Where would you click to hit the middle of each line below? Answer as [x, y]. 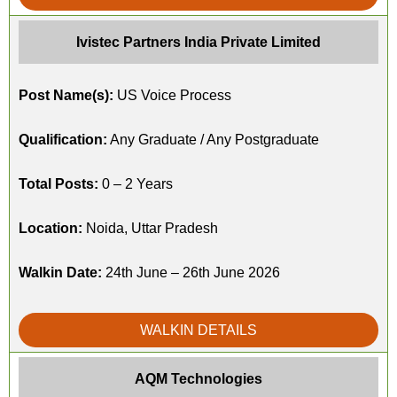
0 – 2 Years [136, 184]
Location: [51, 228]
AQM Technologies [198, 379]
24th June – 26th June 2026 [191, 272]
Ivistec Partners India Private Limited [198, 42]
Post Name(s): [66, 95]
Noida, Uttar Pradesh [150, 228]
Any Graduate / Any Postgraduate [213, 140]
